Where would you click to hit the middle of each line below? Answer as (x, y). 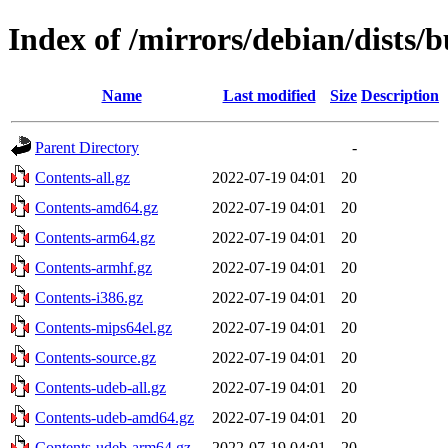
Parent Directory (87, 147)
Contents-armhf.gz (93, 267)
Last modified (269, 95)
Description (400, 95)
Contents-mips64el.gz (103, 327)
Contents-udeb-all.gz (100, 387)
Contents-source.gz (95, 357)
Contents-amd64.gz (96, 207)
